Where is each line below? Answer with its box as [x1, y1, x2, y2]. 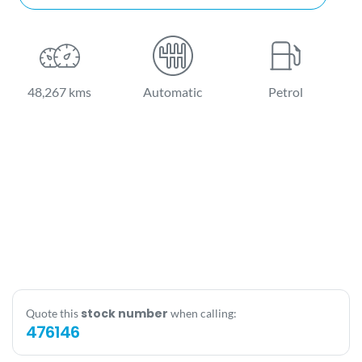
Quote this [26, 306, 81, 321]
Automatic [143, 83, 203, 99]
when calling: [168, 306, 237, 321]
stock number [81, 305, 168, 322]
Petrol [268, 83, 304, 99]
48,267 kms [27, 83, 92, 99]
